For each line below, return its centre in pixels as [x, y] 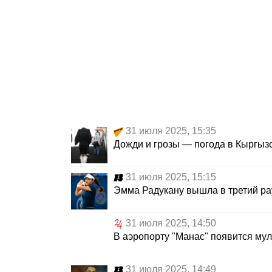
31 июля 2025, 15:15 [171, 177]
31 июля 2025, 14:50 [171, 223]
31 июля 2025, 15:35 [171, 131]
